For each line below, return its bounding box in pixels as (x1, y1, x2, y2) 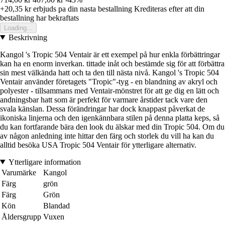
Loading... (4, 24, 33, 32)
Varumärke (2, 168, 36, 177)
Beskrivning (8, 33, 47, 42)
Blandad (43, 201, 70, 210)
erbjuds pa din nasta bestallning (31, 4, 132, 13)
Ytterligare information (8, 157, 81, 166)
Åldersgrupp (2, 212, 41, 221)
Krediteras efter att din (134, 4, 204, 13)
